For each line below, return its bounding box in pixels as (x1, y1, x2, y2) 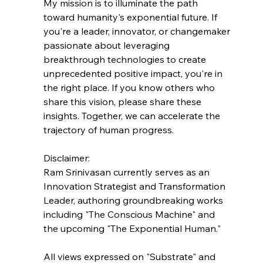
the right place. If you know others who (43, 81, 217, 93)
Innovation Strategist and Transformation (43, 180, 228, 192)
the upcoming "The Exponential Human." (43, 222, 221, 234)
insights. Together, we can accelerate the (43, 109, 222, 122)
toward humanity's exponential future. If (43, 11, 220, 23)
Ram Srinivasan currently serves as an (43, 166, 212, 178)
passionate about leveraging (43, 39, 172, 51)
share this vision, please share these (43, 95, 204, 107)
